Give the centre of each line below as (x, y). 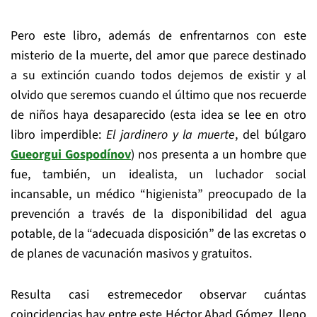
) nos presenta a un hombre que (219, 155)
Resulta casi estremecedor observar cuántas (158, 295)
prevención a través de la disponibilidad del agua (158, 214)
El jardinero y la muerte (171, 135)
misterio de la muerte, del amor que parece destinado (158, 56)
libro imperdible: (58, 135)
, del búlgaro (271, 135)
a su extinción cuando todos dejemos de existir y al (158, 75)
